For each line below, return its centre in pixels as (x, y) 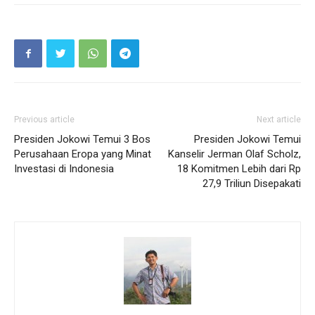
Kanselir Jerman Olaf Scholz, (234, 154)
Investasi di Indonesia (64, 169)
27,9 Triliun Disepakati (252, 184)
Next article (279, 120)
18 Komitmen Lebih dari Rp (239, 169)
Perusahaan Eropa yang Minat (83, 154)
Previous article (44, 120)
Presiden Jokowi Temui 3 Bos (82, 139)
